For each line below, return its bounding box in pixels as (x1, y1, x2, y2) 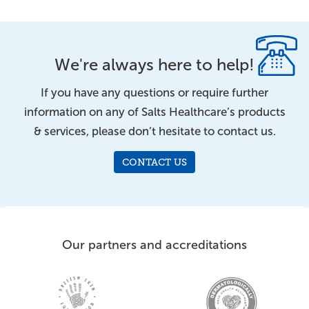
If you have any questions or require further (41, 86, 268, 99)
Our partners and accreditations (62, 237, 247, 252)
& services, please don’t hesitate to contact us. (33, 124, 276, 138)
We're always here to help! (54, 55, 255, 74)
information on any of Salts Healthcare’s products (23, 105, 286, 119)
